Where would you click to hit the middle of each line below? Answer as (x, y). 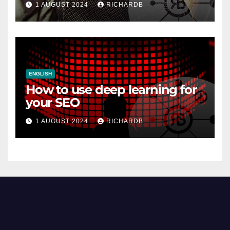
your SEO (53, 103)
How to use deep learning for (111, 90)
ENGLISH (40, 74)
